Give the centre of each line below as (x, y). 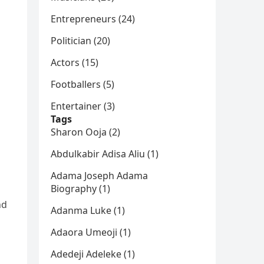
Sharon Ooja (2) (85, 132)
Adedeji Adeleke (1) (93, 254)
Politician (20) (80, 41)
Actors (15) (75, 62)
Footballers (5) (82, 84)
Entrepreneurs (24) (93, 19)
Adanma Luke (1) (88, 210)
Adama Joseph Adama (99, 176)
